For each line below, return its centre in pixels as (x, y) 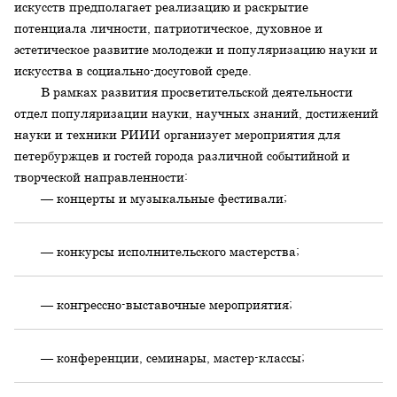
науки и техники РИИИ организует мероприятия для (178, 134)
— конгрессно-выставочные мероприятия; (167, 304)
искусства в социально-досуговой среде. (133, 70)
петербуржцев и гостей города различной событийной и (183, 156)
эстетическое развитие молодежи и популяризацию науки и (196, 49)
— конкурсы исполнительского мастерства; (171, 251)
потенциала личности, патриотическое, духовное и (169, 28)
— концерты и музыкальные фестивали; (164, 198)
